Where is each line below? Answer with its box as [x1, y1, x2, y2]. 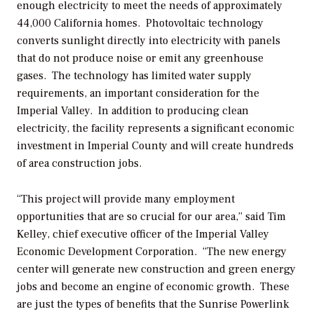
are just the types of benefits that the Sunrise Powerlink [17, 297, 289, 312]
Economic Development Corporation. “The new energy [17, 245, 287, 259]
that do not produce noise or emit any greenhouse [17, 51, 264, 66]
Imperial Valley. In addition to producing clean [17, 104, 249, 118]
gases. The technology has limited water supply [17, 69, 252, 83]
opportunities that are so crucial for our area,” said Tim [17, 210, 286, 224]
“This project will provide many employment [17, 192, 235, 207]
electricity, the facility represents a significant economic [17, 121, 294, 136]
